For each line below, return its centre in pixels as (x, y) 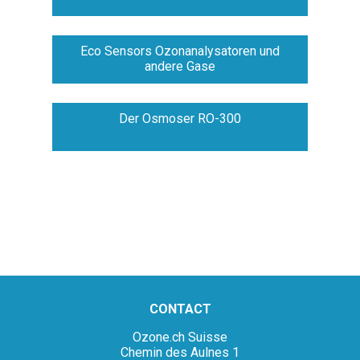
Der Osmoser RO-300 (180, 119)
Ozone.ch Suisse (180, 337)
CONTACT (180, 309)
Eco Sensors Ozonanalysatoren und (180, 51)
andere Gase (180, 67)
